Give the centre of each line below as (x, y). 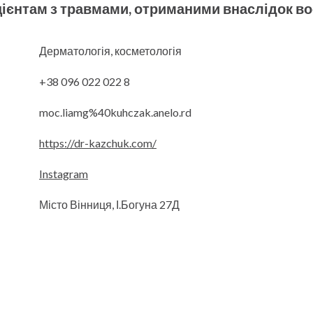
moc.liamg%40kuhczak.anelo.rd (115, 112)
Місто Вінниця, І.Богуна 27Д (109, 205)
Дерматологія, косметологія (110, 51)
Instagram (64, 174)
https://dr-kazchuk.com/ (98, 143)
